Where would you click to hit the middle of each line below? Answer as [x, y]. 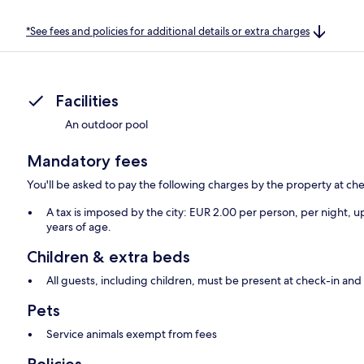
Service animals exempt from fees [132, 334]
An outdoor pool [106, 125]
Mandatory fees [88, 161]
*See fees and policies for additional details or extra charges [168, 31]
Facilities [87, 101]
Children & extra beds [109, 257]
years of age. [79, 227]
